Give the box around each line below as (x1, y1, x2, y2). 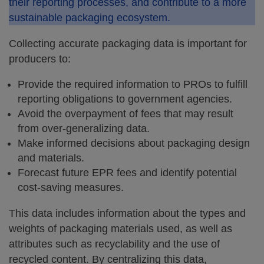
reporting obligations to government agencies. (18, 93, 232, 105)
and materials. (18, 152, 84, 164)
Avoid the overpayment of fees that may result (18, 108, 233, 120)
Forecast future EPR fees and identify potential (18, 167, 237, 179)
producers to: (9, 53, 71, 65)
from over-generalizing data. (18, 123, 150, 134)
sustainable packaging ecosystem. (9, 12, 170, 24)
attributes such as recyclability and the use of (9, 238, 220, 250)
